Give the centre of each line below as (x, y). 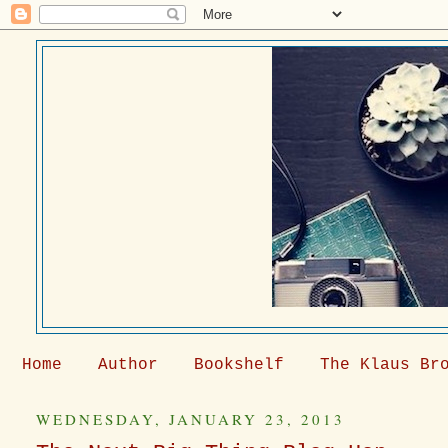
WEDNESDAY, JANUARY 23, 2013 (191, 418)
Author (128, 365)
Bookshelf (239, 365)
